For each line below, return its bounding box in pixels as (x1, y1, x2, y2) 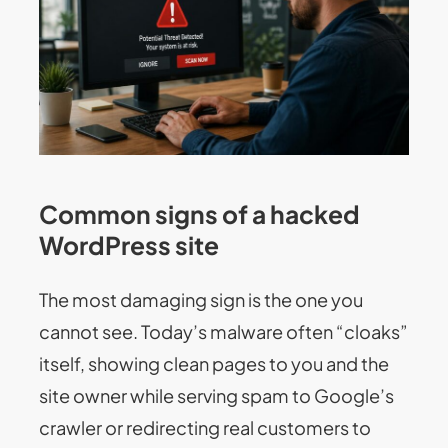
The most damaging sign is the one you (39, 288, 364, 312)
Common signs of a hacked (39, 197, 361, 229)
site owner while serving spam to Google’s (39, 384, 395, 408)
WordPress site (39, 228, 220, 260)
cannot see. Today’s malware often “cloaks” (39, 320, 409, 344)
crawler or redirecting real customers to (39, 416, 372, 440)
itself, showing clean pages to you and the (39, 352, 390, 376)
